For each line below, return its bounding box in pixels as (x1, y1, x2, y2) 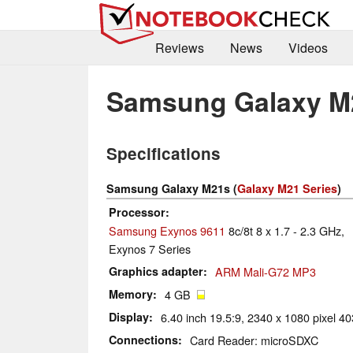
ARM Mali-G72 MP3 (215, 263, 316, 281)
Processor (109, 204, 165, 221)
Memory (109, 286, 153, 303)
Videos (288, 39, 328, 58)
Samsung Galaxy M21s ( (106, 180, 237, 197)
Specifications (106, 142, 221, 165)
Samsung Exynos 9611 (109, 222, 225, 240)
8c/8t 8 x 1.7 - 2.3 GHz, (225, 222, 344, 240)
